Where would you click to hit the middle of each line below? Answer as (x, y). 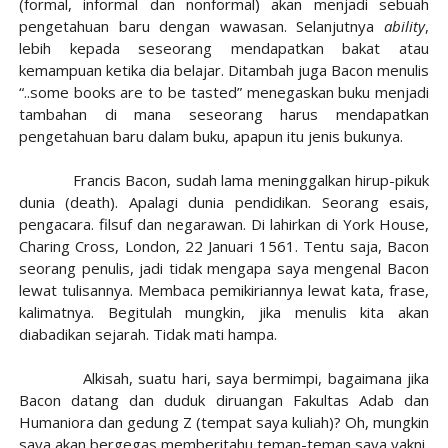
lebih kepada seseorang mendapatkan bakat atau (224, 48)
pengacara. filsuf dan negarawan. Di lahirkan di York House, (224, 224)
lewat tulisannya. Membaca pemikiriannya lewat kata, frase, (224, 290)
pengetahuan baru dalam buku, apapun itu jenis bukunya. (210, 136)
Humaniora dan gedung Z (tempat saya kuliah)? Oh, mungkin (224, 422)
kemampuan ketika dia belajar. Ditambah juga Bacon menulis (224, 70)
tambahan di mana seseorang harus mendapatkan (224, 114)
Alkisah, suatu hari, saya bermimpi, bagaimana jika (224, 378)
